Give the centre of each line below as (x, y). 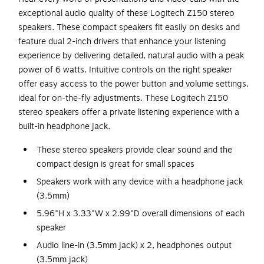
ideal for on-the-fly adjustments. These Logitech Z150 (123, 98)
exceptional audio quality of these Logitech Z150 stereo (126, 14)
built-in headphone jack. (64, 127)
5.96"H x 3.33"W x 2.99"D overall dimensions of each (141, 214)
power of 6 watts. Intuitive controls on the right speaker (125, 70)
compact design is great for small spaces (115, 164)
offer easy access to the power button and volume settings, (133, 84)
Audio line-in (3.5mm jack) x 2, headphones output (134, 246)
